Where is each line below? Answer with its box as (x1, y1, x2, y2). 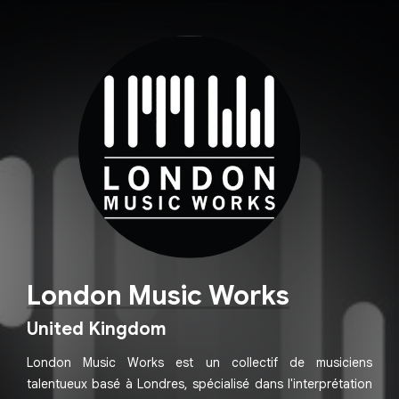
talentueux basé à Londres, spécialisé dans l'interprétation (27, 376, 372, 392)
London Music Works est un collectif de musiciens (27, 354, 372, 370)
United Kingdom (27, 318, 167, 340)
